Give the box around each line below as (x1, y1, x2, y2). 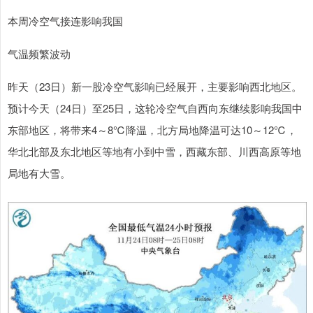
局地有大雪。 (8, 166, 71, 180)
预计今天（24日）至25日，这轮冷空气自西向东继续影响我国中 (8, 101, 303, 115)
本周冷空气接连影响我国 (8, 13, 123, 28)
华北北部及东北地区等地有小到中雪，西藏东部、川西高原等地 (8, 144, 301, 159)
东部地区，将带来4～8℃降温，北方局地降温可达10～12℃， (8, 122, 297, 137)
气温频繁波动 (8, 46, 71, 61)
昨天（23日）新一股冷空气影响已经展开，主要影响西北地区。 (8, 79, 302, 94)
